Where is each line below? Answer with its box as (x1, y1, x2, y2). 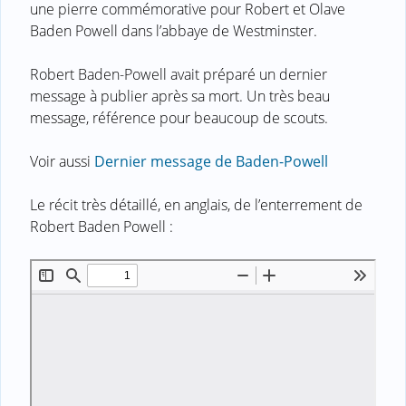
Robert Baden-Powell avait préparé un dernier (30, 63, 327, 84)
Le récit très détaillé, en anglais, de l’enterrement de (30, 194, 362, 215)
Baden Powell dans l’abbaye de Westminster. (30, 20, 317, 41)
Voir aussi (30, 150, 94, 171)
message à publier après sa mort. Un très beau (30, 85, 330, 106)
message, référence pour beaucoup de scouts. (30, 107, 328, 128)
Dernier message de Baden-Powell (94, 150, 328, 171)
